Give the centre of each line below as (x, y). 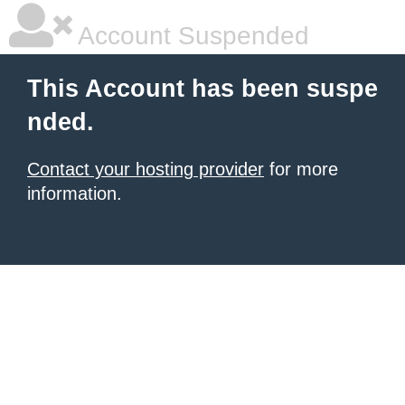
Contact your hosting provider (146, 169)
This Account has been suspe (202, 89)
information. (75, 193)
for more (301, 169)
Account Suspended (191, 36)
